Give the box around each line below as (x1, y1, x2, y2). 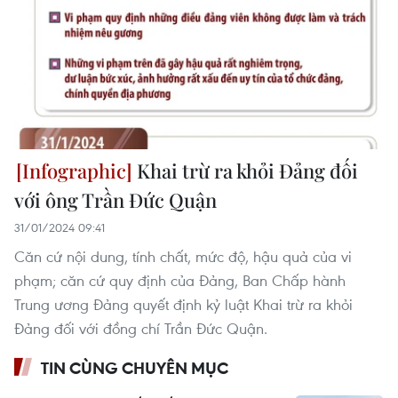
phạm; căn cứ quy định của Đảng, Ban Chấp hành (14, 270, 346, 291)
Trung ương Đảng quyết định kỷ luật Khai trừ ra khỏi (14, 294, 353, 315)
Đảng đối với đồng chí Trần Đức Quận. (14, 318, 267, 339)
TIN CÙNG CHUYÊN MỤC (41, 357, 228, 379)
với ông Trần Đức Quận (14, 187, 217, 214)
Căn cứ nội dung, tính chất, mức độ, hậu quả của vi (14, 246, 352, 267)
